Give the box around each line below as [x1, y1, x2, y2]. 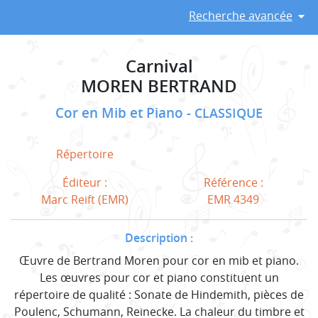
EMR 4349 [207, 191, 259, 207]
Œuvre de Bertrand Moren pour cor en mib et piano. [19, 252, 299, 268]
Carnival [125, 54, 193, 77]
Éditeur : [62, 174, 107, 190]
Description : [125, 229, 193, 246]
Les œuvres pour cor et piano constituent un [39, 269, 279, 285]
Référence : [203, 174, 263, 190]
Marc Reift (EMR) [41, 191, 128, 207]
